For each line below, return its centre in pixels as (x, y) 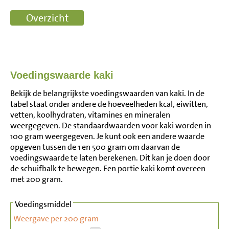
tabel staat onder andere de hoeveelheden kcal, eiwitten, (109, 104)
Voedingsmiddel (43, 204)
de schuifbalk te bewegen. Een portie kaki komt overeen (108, 168)
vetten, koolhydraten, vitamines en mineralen (90, 115)
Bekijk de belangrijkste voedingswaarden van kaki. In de (107, 93)
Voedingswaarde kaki (62, 75)
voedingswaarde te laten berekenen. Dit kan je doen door (110, 158)
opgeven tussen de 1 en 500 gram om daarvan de (95, 147)
